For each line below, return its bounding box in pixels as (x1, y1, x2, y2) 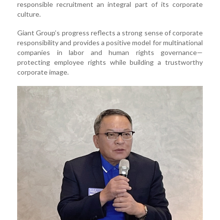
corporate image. (17, 68, 69, 77)
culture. (17, 10, 41, 19)
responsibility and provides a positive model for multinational (17, 38, 203, 47)
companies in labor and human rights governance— (17, 48, 203, 57)
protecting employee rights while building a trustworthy (17, 58, 203, 67)
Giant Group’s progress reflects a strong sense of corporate (17, 28, 203, 37)
